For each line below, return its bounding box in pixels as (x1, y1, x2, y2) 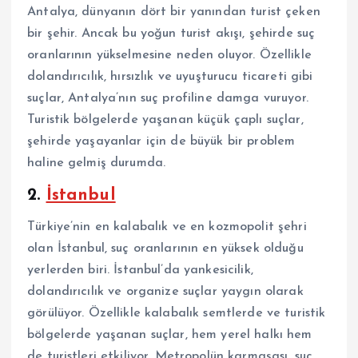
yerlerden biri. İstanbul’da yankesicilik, (27, 263, 253, 276)
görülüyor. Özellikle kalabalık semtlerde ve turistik (27, 306, 326, 320)
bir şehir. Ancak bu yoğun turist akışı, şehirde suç (27, 27, 316, 41)
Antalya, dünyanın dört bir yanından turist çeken (27, 6, 320, 19)
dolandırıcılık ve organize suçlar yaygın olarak (27, 284, 304, 298)
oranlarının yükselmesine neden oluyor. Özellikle (27, 49, 312, 62)
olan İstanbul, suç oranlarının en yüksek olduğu (27, 241, 304, 255)
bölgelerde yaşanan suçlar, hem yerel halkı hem (27, 328, 312, 341)
